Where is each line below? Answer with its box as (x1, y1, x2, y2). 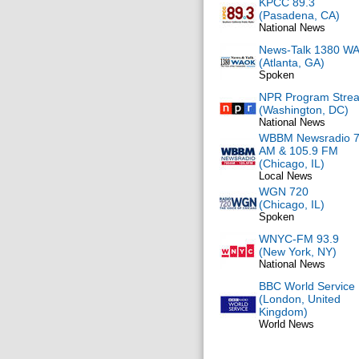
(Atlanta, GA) (259, 56, 325, 69)
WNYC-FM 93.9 (259, 232, 339, 245)
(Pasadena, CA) (259, 9, 340, 22)
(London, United (259, 292, 341, 305)
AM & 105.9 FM (259, 144, 338, 157)
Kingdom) (259, 305, 308, 318)
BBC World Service (259, 280, 355, 292)
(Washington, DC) (259, 103, 349, 116)
